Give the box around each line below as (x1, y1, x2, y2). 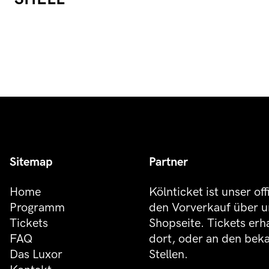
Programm (10, 201, 65, 215)
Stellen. (149, 247, 188, 262)
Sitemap (10, 155, 52, 169)
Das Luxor (10, 247, 62, 262)
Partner (149, 155, 188, 169)
